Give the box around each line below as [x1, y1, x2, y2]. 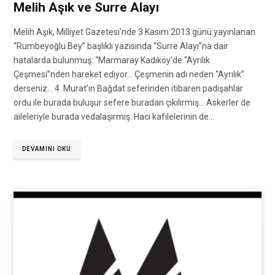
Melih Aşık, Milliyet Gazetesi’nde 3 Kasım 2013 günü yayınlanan [14, 27, 255, 37]
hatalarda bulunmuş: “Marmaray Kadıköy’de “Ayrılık [14, 55, 210, 66]
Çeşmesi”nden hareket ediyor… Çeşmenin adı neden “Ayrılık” [14, 69, 244, 80]
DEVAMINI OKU [22, 145, 71, 153]
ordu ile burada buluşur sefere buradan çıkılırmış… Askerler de [14, 98, 250, 108]
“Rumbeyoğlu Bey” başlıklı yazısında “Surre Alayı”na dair [14, 41, 228, 52]
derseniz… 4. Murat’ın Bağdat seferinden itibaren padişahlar [14, 83, 243, 94]
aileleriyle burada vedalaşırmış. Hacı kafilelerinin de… [14, 112, 214, 122]
